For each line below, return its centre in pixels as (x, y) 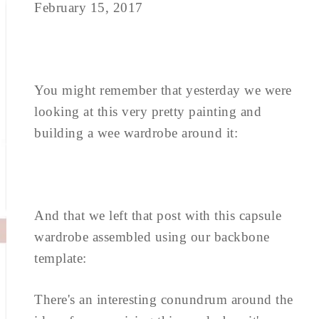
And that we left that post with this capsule (158, 215)
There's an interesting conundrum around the (164, 299)
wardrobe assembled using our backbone (152, 237)
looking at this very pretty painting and (148, 111)
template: (61, 258)
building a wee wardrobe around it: (136, 133)
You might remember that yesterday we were (163, 90)
